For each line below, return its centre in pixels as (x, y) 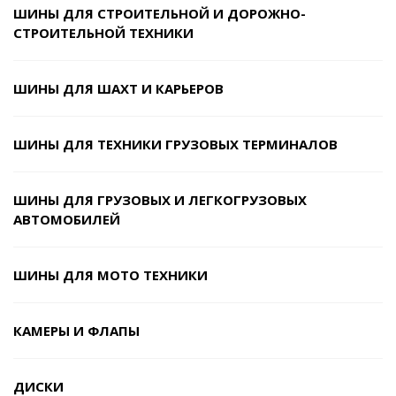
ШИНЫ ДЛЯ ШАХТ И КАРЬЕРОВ (118, 88)
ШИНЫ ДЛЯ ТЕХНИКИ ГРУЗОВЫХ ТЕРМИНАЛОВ (175, 144)
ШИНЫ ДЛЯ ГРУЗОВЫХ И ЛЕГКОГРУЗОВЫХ (160, 199)
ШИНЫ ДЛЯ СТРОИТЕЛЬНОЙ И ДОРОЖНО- (160, 13)
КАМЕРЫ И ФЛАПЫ (76, 330)
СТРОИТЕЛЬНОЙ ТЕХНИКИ (103, 32)
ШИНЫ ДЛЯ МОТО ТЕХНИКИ (110, 274)
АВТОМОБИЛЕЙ (67, 219)
